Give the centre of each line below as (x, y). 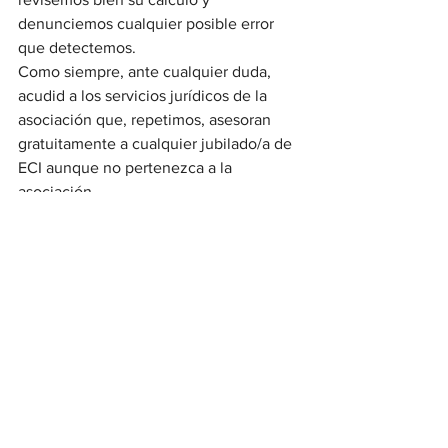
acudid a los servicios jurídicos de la (144, 95)
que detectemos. (77, 47)
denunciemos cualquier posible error (148, 23)
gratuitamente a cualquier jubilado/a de (157, 143)
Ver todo (293, 351)
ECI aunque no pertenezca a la (127, 167)
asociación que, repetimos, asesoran (146, 119)
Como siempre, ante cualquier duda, (146, 71)
